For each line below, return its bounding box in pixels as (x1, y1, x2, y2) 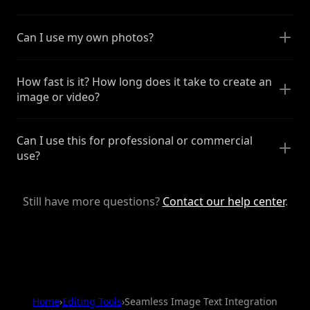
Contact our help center (162, 193, 285, 209)
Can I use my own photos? (17, 29, 154, 45)
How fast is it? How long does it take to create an (17, 73, 272, 89)
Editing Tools (62, 294, 122, 308)
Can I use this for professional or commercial (17, 132, 253, 148)
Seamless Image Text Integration (125, 294, 277, 308)
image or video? (17, 89, 100, 104)
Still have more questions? (22, 193, 163, 209)
